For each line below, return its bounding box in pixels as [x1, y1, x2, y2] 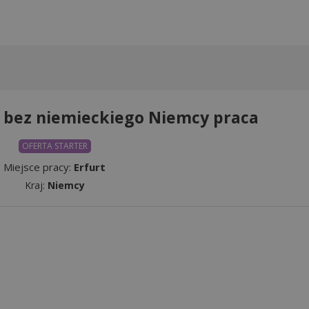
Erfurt [74, 159, 106, 174]
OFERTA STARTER [21, 140, 88, 152]
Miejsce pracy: [3, 159, 74, 174]
